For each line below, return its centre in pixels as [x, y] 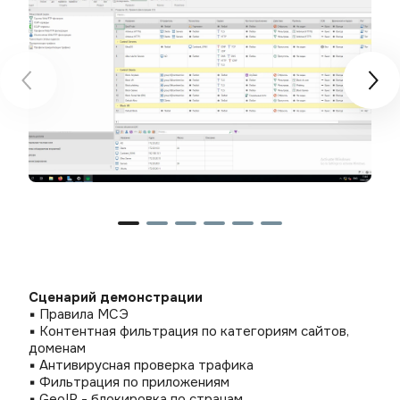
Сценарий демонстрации [116, 297]
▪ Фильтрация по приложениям [129, 382]
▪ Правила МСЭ [79, 314]
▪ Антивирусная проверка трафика [141, 365]
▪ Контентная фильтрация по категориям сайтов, [189, 331]
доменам [57, 348]
